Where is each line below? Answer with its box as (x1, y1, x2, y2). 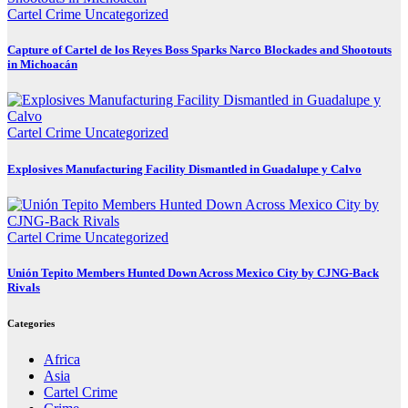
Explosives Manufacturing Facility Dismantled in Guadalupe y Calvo (7, 161, 362, 176)
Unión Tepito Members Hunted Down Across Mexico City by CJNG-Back (7, 266, 379, 280)
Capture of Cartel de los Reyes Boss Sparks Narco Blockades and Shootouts (7, 43, 392, 57)
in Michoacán (7, 57, 77, 72)
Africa (44, 351, 80, 367)
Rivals (7, 280, 40, 294)
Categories (7, 317, 55, 329)
